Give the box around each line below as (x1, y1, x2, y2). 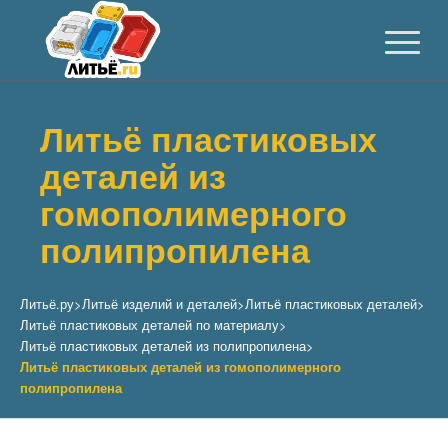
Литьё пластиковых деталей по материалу (20, 315, 279, 334)
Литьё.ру (20, 294, 74, 313)
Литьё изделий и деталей (82, 294, 237, 313)
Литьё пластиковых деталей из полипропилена (20, 336, 306, 355)
